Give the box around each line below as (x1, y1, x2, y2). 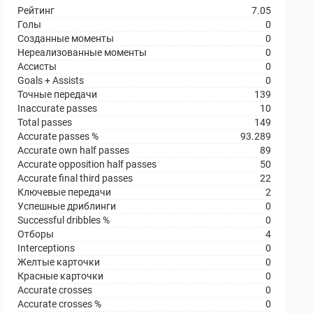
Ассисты (17, 61, 57, 72)
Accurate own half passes (17, 145, 130, 156)
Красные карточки (17, 270, 104, 282)
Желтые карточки (17, 256, 101, 268)
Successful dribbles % (17, 214, 110, 226)
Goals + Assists (17, 75, 85, 86)
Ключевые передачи (17, 187, 112, 198)
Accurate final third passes (17, 173, 133, 184)
